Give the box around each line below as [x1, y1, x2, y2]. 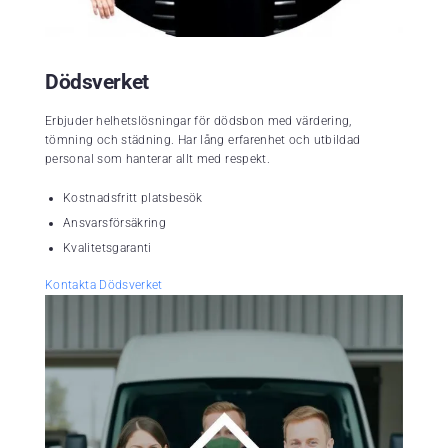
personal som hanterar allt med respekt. [45, 152, 271, 167]
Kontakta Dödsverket [45, 278, 163, 293]
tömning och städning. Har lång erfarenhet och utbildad [45, 133, 361, 148]
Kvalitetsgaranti [63, 241, 152, 256]
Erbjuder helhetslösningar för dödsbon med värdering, [45, 114, 352, 129]
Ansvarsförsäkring [63, 216, 167, 231]
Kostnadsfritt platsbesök [63, 191, 203, 206]
